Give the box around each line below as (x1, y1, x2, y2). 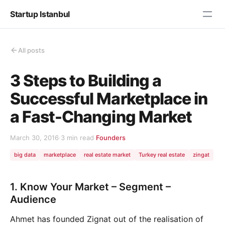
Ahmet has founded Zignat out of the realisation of (10, 213, 203, 224)
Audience (10, 193, 56, 205)
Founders (96, 134, 126, 142)
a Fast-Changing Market (10, 107, 192, 127)
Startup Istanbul (10, 9, 70, 19)
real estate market (84, 151, 131, 159)
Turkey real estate (139, 151, 185, 159)
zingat (193, 151, 209, 159)
